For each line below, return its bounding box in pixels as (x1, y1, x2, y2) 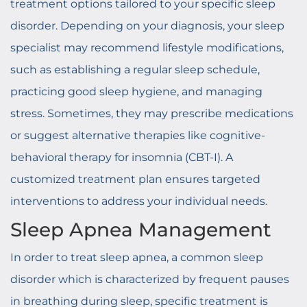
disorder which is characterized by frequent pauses (10, 273, 289, 286)
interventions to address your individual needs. (10, 195, 267, 208)
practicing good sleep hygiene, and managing (10, 85, 262, 98)
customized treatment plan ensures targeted (10, 173, 260, 186)
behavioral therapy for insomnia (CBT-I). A (10, 151, 233, 164)
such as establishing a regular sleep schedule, (10, 63, 260, 76)
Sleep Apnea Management (10, 218, 271, 241)
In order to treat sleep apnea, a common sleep (10, 251, 263, 264)
